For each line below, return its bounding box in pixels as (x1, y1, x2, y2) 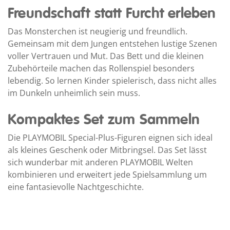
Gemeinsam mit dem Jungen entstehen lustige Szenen (8, 37, 217, 49)
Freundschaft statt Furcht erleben (8, 4, 216, 23)
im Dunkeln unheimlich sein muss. (8, 87, 140, 99)
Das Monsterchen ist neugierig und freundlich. (8, 25, 187, 37)
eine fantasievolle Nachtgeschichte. (8, 181, 144, 193)
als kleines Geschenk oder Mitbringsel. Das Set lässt (8, 144, 207, 156)
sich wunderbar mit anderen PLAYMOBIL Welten (8, 156, 193, 168)
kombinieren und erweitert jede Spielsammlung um (8, 168, 207, 180)
